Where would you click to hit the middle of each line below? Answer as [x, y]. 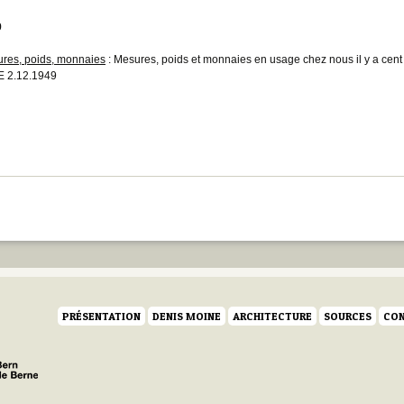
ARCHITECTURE [272, 316]
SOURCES [348, 316]
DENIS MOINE [187, 316]
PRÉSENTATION [101, 316]
